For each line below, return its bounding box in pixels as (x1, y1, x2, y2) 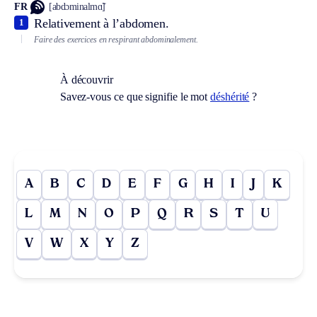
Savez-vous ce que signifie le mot (59, 91, 211, 103)
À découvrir (59, 74, 113, 86)
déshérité (210, 91, 250, 103)
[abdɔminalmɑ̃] (49, 1, 105, 13)
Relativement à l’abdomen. (34, 16, 169, 30)
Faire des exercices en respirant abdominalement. (34, 34, 198, 45)
